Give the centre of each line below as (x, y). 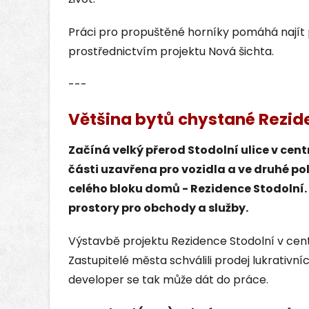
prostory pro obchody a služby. (158, 208)
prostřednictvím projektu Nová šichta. (171, 51)
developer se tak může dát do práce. (170, 279)
